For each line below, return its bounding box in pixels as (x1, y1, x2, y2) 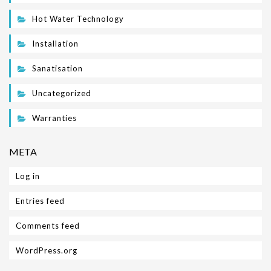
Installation (32, 38, 79, 48)
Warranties (32, 113, 77, 123)
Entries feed (16, 195, 65, 206)
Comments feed (16, 220, 80, 230)
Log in (16, 171, 40, 181)
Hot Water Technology (32, 13, 124, 24)
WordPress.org (16, 245, 77, 255)
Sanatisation (32, 63, 83, 73)
